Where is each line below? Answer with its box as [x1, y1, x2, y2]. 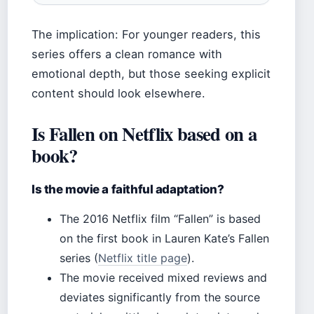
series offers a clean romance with [32, 47, 222, 62]
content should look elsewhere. [32, 86, 205, 101]
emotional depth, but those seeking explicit [32, 67, 271, 81]
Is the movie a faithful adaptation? [32, 182, 224, 197]
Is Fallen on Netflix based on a [32, 120, 257, 148]
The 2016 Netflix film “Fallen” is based [60, 212, 261, 226]
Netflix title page [98, 251, 187, 266]
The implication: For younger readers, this [32, 27, 261, 42]
